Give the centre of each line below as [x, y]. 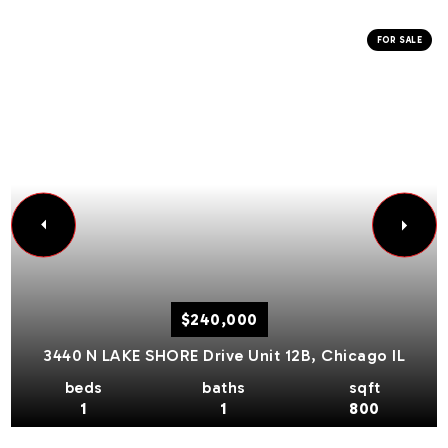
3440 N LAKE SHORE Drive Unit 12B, [182, 356]
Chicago [357, 356]
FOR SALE [399, 39]
